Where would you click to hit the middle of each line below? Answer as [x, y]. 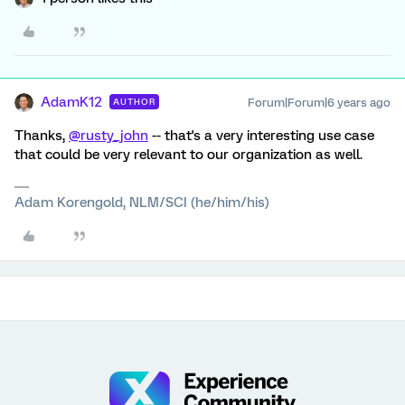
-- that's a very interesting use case [261, 136]
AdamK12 [71, 102]
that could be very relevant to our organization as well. [188, 155]
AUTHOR [134, 102]
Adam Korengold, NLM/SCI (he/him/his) [142, 202]
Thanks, [42, 136]
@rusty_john [108, 136]
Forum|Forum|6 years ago [319, 103]
